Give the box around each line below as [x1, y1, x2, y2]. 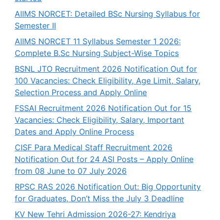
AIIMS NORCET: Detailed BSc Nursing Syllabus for [15, 8, 200, 19]
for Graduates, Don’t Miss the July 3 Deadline [15, 193, 184, 203]
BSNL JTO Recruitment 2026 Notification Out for [15, 63, 197, 74]
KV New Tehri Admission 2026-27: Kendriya [15, 209, 176, 219]
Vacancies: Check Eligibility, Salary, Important [15, 114, 184, 125]
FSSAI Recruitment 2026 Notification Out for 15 [15, 103, 192, 113]
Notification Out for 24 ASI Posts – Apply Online [15, 154, 193, 164]
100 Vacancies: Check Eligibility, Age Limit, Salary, [15, 75, 200, 85]
